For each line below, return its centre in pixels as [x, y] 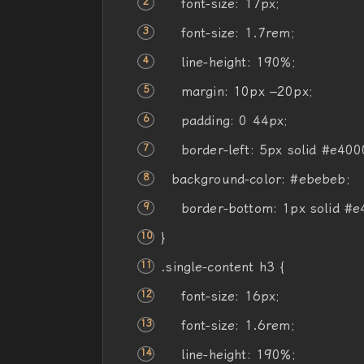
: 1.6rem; [265, 325]
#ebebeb [318, 179]
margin [202, 91]
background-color [226, 179]
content [231, 267]
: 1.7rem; [265, 33]
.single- [184, 267]
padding [205, 121]
